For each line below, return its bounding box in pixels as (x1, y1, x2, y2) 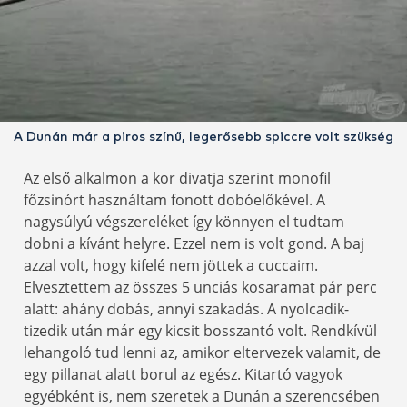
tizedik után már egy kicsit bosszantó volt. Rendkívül (24, 321, 377, 342)
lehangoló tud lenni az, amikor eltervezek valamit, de (24, 342, 381, 363)
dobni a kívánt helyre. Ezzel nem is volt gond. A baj (24, 233, 364, 254)
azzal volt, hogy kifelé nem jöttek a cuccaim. (24, 255, 318, 276)
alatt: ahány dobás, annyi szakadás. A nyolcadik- (24, 299, 349, 320)
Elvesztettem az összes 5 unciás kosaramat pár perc (24, 277, 377, 298)
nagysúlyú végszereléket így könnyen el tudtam (24, 212, 344, 233)
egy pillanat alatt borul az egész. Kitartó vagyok (24, 364, 342, 385)
